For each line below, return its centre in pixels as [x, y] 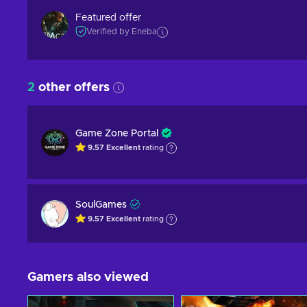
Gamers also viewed [88, 278]
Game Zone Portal [117, 134]
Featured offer [108, 18]
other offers [72, 88]
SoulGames [101, 205]
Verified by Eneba [122, 32]
